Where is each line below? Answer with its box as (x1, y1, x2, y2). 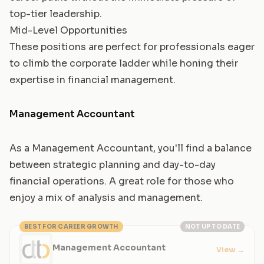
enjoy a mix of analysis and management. (9, 191, 203, 204)
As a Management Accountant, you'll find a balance (9, 141, 252, 154)
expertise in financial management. (9, 73, 176, 86)
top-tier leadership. (9, 7, 102, 20)
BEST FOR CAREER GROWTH (24, 222, 118, 230)
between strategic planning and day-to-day (9, 158, 216, 171)
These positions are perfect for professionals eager (9, 40, 255, 53)
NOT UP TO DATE (184, 222, 240, 230)
